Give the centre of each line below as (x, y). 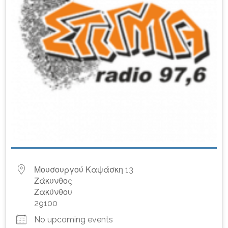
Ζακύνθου (53, 192)
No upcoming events (74, 219)
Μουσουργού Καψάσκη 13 (84, 169)
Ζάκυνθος (53, 181)
